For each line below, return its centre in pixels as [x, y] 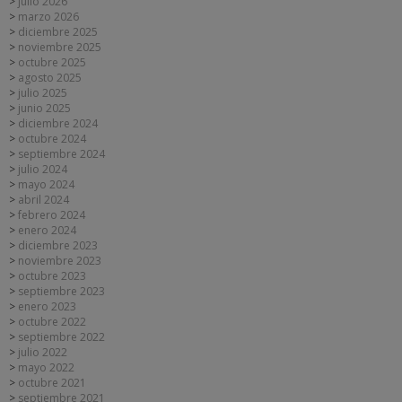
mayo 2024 [46, 184]
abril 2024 [44, 199]
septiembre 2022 [61, 336]
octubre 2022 [52, 321]
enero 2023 [47, 306]
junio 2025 [44, 108]
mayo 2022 [46, 367]
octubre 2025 [52, 62]
